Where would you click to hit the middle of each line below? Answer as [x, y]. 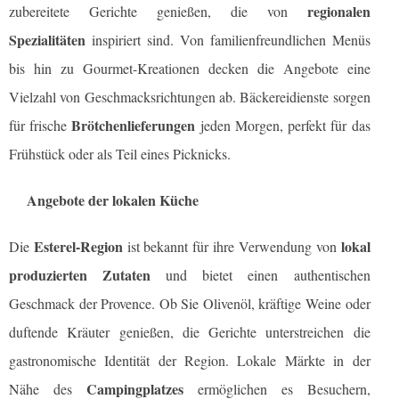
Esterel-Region [78, 247]
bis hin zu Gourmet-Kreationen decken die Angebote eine [190, 69]
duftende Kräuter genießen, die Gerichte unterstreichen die [190, 332]
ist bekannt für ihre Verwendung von [232, 247]
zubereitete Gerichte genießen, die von [158, 12]
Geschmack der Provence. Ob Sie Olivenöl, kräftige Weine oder [190, 304]
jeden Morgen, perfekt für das [283, 126]
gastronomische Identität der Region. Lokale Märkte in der [190, 361]
